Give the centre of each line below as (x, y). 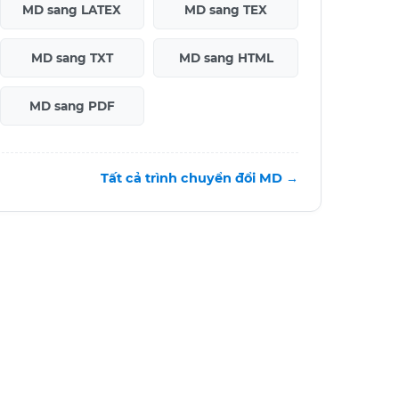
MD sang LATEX (72, 9)
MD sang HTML (226, 57)
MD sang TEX (226, 9)
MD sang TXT (72, 57)
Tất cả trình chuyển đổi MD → (199, 178)
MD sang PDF (72, 106)
